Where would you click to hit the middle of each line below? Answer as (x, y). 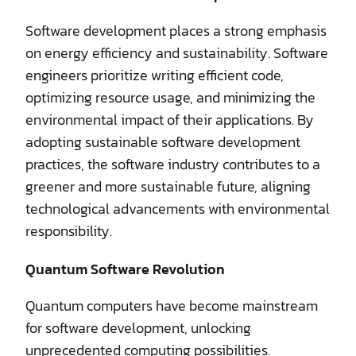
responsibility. (69, 230)
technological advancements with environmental (178, 208)
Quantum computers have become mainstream (172, 305)
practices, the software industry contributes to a (173, 164)
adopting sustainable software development (163, 141)
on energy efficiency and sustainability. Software (177, 52)
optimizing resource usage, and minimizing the (170, 97)
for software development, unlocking (138, 327)
